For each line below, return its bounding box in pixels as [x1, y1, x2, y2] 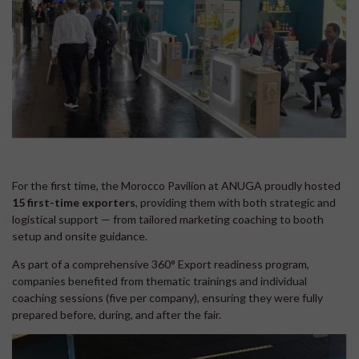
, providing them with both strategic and [135, 196, 336, 210]
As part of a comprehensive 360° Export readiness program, [12, 257, 309, 272]
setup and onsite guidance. [12, 229, 147, 244]
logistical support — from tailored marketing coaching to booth [12, 212, 324, 227]
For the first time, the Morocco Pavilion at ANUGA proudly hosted [12, 179, 341, 193]
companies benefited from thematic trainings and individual [12, 274, 307, 288]
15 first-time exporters [12, 196, 135, 210]
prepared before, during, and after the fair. [12, 308, 221, 322]
